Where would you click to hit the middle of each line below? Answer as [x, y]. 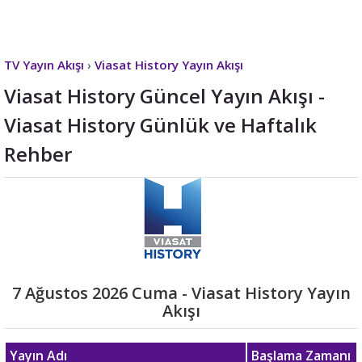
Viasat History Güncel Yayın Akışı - [164, 96]
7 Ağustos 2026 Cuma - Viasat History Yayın [181, 293]
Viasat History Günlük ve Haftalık [160, 125]
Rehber [38, 154]
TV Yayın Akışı [44, 65]
